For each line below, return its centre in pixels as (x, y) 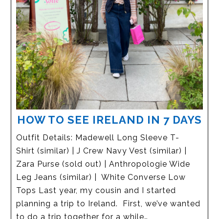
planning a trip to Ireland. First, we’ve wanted (109, 203)
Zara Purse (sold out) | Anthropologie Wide (103, 164)
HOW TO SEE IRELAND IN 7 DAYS (109, 120)
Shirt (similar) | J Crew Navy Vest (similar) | (102, 151)
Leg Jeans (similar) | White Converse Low (101, 177)
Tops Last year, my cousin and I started (96, 190)
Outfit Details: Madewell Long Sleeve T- (98, 137)
